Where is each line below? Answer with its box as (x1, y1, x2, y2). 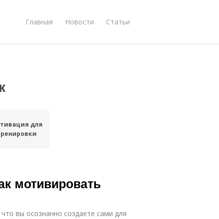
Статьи (106, 17, 130, 26)
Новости (65, 17, 94, 26)
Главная (25, 17, 53, 26)
